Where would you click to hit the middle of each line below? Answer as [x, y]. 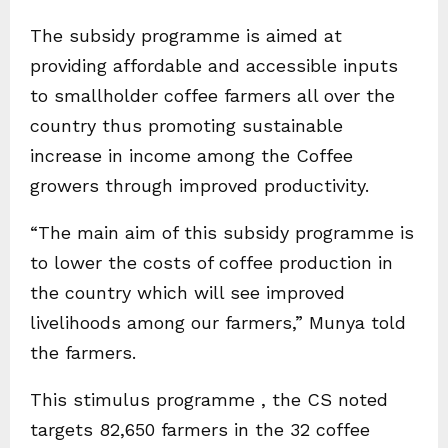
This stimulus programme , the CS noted [209, 400]
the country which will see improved [187, 293]
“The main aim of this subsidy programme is [222, 233]
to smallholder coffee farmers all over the [212, 96]
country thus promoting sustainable [186, 126]
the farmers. [83, 353]
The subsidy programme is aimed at [186, 36]
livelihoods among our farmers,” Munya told [218, 323]
